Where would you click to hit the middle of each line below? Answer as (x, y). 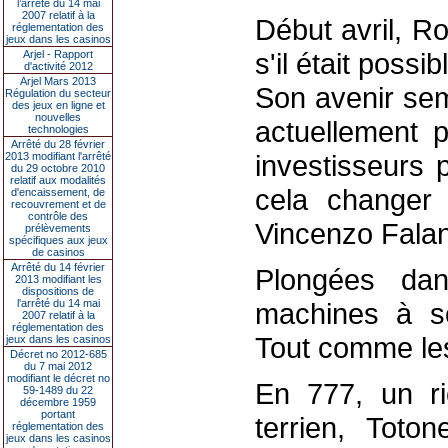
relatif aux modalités (58, 180)
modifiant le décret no (58, 378)
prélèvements (58, 228)
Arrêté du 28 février (58, 144)
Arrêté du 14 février (58, 267)
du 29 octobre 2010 (58, 168)
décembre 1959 (58, 402)
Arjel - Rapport (58, 54)
